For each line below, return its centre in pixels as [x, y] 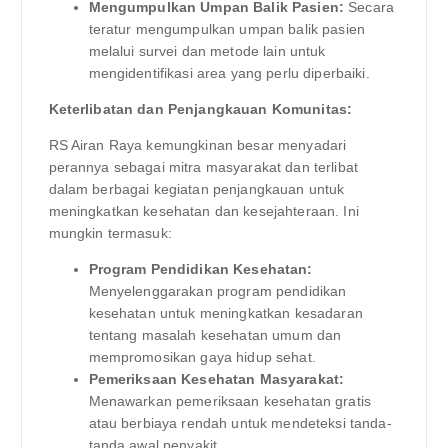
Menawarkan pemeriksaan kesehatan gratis [229, 401]
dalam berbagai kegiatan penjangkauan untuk [196, 188]
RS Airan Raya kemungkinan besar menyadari [197, 144]
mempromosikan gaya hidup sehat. [202, 357]
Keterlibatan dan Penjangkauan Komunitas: [200, 108]
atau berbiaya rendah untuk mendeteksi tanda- [240, 423]
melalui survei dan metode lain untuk [207, 50]
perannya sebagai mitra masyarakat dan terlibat [203, 166]
